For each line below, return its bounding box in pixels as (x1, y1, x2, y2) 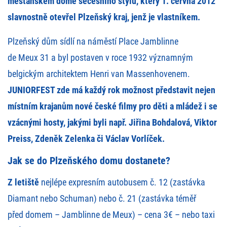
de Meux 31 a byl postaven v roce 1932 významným (8, 52, 193, 63)
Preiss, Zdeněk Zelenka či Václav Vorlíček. (8, 133, 165, 144)
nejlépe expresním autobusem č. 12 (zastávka (39, 177, 205, 188)
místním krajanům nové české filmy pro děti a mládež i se (8, 101, 217, 112)
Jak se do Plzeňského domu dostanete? (8, 155, 170, 167)
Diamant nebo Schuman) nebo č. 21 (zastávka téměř (8, 193, 196, 204)
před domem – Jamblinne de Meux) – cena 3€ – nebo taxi (8, 209, 215, 220)
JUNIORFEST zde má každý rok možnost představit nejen (8, 85, 215, 96)
